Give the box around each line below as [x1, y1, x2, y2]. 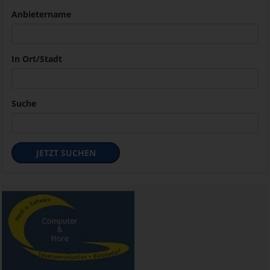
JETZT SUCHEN [36, 146, 96, 159]
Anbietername [11, 8, 71, 20]
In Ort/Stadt [11, 52, 62, 64]
